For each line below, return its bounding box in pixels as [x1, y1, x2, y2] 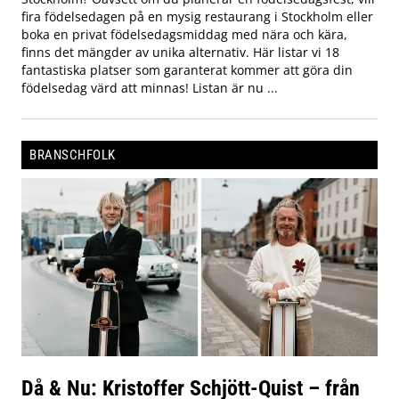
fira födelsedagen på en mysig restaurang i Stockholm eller [21, 8, 373, 26]
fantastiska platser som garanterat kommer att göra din [21, 61, 353, 79]
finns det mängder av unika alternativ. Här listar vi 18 [21, 44, 339, 61]
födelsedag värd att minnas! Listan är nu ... [21, 79, 278, 97]
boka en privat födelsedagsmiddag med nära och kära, [21, 26, 347, 44]
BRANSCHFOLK [29, 147, 116, 164]
